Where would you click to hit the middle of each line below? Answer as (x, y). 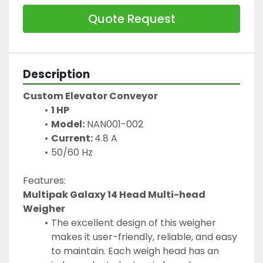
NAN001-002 (114, 124)
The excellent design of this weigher (133, 222)
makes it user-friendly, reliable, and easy (144, 237)
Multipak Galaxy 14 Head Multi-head (114, 194)
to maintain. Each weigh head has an (135, 251)
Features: (44, 180)
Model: (68, 124)
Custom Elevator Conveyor (90, 96)
